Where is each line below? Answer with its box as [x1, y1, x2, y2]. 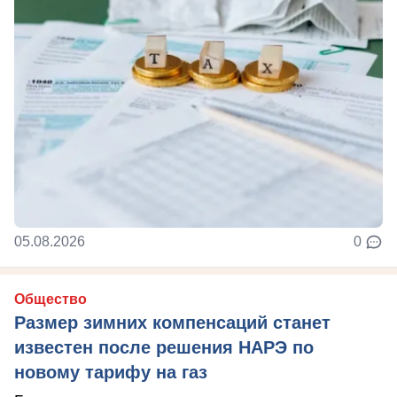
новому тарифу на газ [14, 362, 207, 382]
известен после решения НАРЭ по [14, 338, 314, 357]
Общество [14, 292, 87, 307]
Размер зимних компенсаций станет [14, 313, 331, 332]
